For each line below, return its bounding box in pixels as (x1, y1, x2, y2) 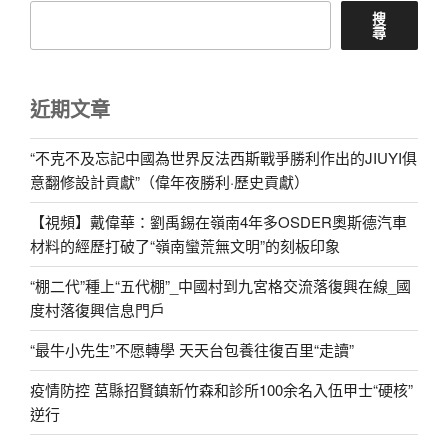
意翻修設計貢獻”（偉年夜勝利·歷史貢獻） (30, 171, 309, 193)
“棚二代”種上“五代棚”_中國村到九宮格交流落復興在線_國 (30, 275, 411, 297)
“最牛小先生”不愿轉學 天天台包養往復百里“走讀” (30, 339, 354, 361)
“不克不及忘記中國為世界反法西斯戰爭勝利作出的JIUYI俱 (30, 147, 417, 169)
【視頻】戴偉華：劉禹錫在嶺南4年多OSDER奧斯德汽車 (30, 211, 407, 233)
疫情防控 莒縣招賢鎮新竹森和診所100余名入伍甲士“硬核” (30, 379, 413, 401)
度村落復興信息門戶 (30, 299, 165, 321)
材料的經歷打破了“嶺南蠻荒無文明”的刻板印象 (30, 235, 340, 257)
